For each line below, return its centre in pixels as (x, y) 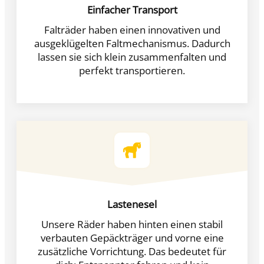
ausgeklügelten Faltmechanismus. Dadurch (132, 43)
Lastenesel (132, 204)
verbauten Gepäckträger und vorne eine (132, 237)
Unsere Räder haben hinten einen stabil (132, 224)
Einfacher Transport (132, 9)
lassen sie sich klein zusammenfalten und (132, 57)
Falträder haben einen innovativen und (132, 29)
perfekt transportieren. (132, 70)
